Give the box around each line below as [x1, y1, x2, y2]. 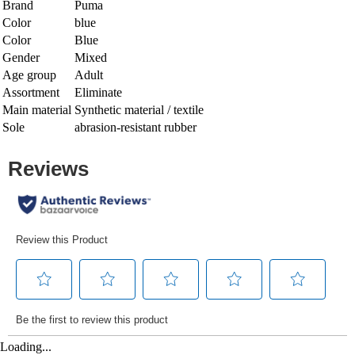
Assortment [2, 85, 59, 99]
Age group [2, 67, 56, 82]
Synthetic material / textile [74, 102, 204, 116]
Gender [2, 50, 40, 64]
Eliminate [74, 85, 122, 99]
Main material [2, 102, 71, 116]
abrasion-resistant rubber [74, 120, 197, 134]
